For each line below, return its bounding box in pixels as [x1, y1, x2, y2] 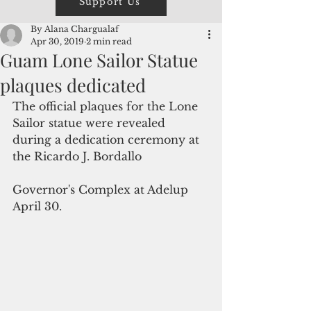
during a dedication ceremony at [12, 133, 203, 146]
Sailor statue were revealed [12, 116, 169, 130]
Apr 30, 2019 [31, 36, 84, 47]
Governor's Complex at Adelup [12, 183, 192, 196]
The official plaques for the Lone [12, 99, 201, 113]
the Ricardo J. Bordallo [12, 149, 142, 163]
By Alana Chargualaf [31, 24, 119, 34]
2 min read [86, 36, 132, 47]
